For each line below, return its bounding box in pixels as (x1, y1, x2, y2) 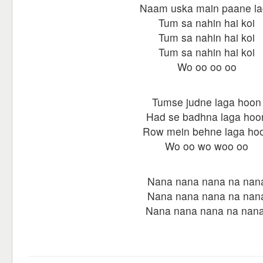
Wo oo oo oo (177, 59, 237, 74)
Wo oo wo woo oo (165, 139, 248, 153)
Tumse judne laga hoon (152, 95, 261, 109)
